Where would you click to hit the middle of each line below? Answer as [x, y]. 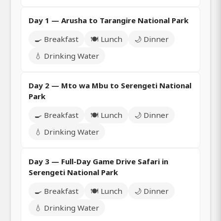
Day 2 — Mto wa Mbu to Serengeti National [110, 85]
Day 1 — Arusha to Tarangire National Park [109, 20]
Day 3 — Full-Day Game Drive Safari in [98, 161]
